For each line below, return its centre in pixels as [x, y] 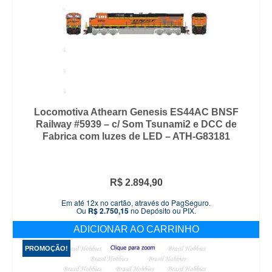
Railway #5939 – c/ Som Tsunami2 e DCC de [136, 124]
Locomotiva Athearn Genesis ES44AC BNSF [136, 112]
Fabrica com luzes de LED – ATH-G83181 [136, 137]
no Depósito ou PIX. [162, 211]
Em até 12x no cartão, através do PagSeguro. [136, 203]
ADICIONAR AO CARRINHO [136, 229]
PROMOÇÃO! [46, 249]
